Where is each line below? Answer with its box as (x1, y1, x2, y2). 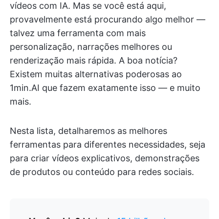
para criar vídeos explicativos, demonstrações (10, 153, 199, 163)
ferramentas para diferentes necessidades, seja (10, 139, 205, 150)
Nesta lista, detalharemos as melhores (10, 126, 167, 136)
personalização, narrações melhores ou (10, 42, 172, 52)
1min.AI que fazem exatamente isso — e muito (10, 83, 200, 93)
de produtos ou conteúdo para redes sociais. (10, 167, 194, 177)
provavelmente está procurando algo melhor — (10, 14, 205, 24)
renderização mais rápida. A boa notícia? (10, 55, 177, 66)
